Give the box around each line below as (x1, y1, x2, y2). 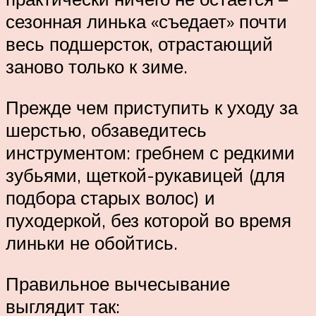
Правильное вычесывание (6, 272, 230, 295)
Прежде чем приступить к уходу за (6, 95, 298, 119)
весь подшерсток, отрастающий (6, 32, 273, 56)
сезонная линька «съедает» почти (6, 10, 287, 33)
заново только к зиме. (6, 55, 188, 78)
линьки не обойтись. (6, 231, 178, 254)
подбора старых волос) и (6, 186, 215, 209)
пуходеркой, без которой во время (6, 208, 291, 231)
